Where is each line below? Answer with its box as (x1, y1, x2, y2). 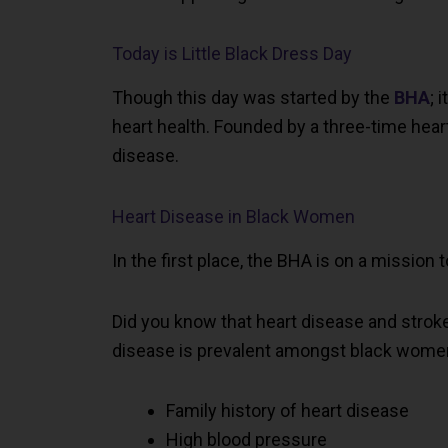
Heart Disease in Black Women (112, 205, 355, 227)
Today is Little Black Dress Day (112, 43, 352, 64)
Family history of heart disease (166, 400, 409, 422)
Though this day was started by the (112, 87, 394, 109)
